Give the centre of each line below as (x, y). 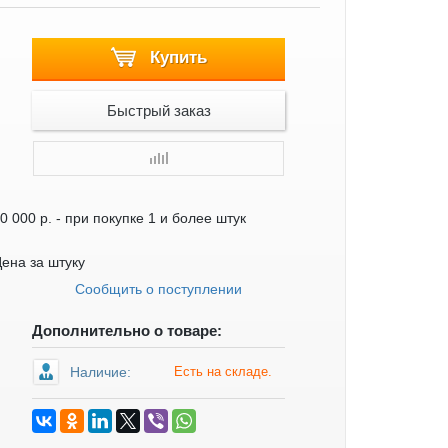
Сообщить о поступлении (158, 288)
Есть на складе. (222, 371)
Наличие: (100, 371)
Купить (175, 57)
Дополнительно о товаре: (127, 330)
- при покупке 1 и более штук (149, 217)
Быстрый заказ (158, 110)
